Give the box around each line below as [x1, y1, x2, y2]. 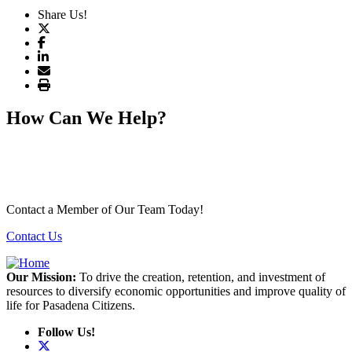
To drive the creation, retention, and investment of [79, 270, 325, 284]
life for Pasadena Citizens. [6, 299, 135, 313]
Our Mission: [6, 270, 76, 284]
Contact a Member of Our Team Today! [6, 203, 203, 217]
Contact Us [6, 229, 62, 244]
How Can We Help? [6, 108, 167, 129]
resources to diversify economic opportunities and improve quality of [6, 284, 346, 299]
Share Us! [38, 7, 87, 21]
